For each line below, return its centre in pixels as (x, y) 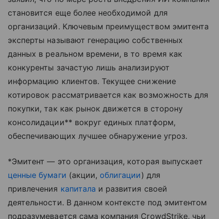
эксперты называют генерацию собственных (95, 40)
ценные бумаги (37, 175)
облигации (120, 175)
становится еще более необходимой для (88, 13)
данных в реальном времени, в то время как (95, 54)
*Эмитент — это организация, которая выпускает (106, 161)
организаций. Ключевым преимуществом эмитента (109, 26)
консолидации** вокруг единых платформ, (92, 122)
